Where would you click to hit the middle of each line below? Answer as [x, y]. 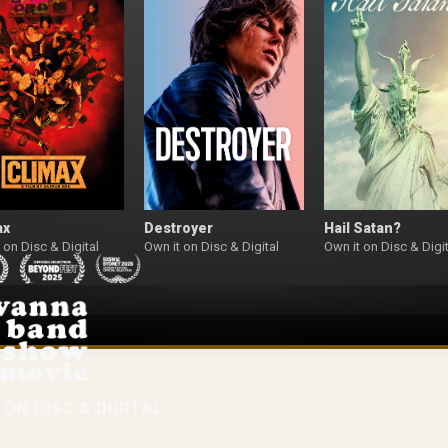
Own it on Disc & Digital [211, 247]
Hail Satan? [362, 228]
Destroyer [178, 228]
